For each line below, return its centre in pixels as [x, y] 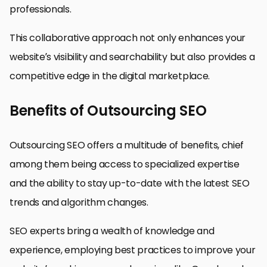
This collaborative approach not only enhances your [128, 38]
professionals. [41, 9]
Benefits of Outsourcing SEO [108, 110]
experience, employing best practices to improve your [133, 250]
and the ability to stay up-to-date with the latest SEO [130, 183]
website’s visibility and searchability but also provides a [132, 57]
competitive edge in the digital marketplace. [110, 76]
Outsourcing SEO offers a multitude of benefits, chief [127, 145]
